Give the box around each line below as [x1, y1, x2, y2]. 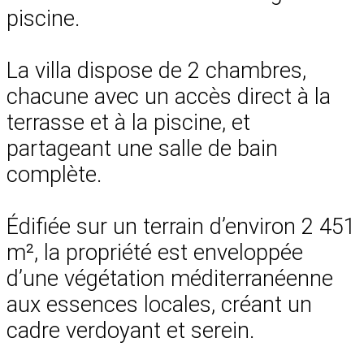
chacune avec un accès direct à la [6, 83, 331, 110]
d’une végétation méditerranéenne [6, 265, 333, 292]
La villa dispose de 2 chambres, [6, 57, 306, 84]
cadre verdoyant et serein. [6, 317, 254, 344]
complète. [6, 161, 102, 188]
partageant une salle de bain [6, 135, 278, 162]
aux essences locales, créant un [6, 291, 312, 318]
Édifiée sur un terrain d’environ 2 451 [6, 213, 356, 240]
